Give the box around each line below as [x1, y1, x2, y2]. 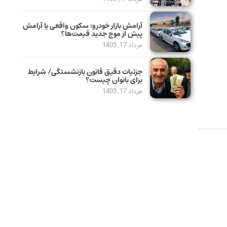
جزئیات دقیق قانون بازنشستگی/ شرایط [27, 66, 142, 79]
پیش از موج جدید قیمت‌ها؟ [60, 28, 142, 41]
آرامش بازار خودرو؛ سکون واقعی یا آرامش [22, 20, 142, 32]
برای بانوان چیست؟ [85, 74, 142, 87]
